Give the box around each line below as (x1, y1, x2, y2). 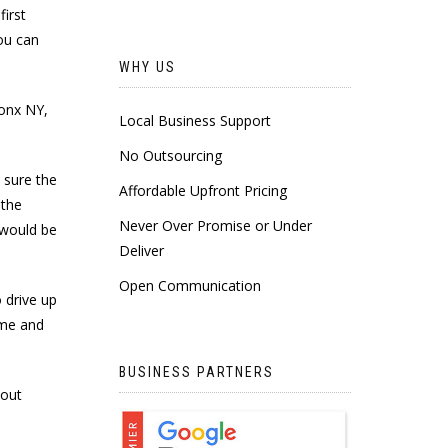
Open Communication (118, 276, 261, 295)
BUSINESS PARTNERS (118, 364, 274, 380)
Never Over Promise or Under (118, 216, 312, 235)
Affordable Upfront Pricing (118, 181, 287, 200)
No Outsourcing (118, 146, 222, 165)
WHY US (118, 59, 176, 75)
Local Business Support (118, 111, 271, 130)
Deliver (118, 241, 164, 260)
